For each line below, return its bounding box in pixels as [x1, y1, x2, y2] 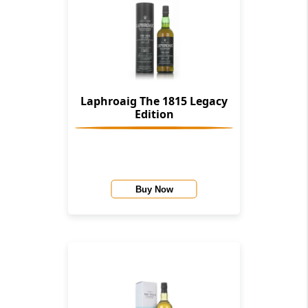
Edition [134, 107, 174, 122]
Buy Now [135, 184, 173, 195]
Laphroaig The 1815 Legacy [80, 93, 228, 109]
